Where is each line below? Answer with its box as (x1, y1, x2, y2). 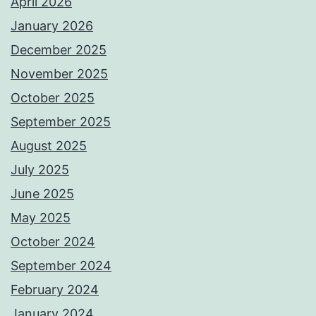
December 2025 (11, 42, 107, 57)
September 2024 (11, 257, 111, 273)
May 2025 (11, 209, 71, 225)
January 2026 (11, 18, 93, 33)
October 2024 (11, 233, 95, 249)
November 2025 (11, 66, 108, 81)
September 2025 (11, 114, 111, 129)
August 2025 (11, 138, 87, 153)
